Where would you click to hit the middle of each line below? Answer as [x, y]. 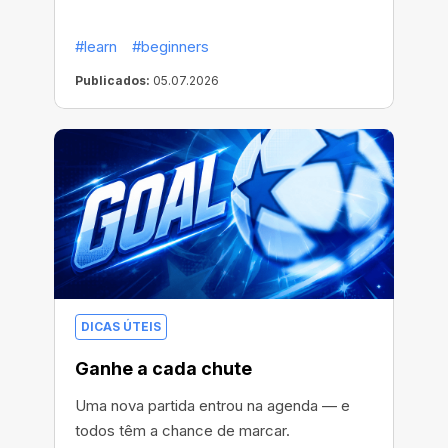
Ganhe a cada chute [163, 369]
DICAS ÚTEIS [121, 327]
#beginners [170, 47]
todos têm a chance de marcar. [182, 431]
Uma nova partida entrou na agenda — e [212, 406]
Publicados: [112, 81]
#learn [96, 47]
